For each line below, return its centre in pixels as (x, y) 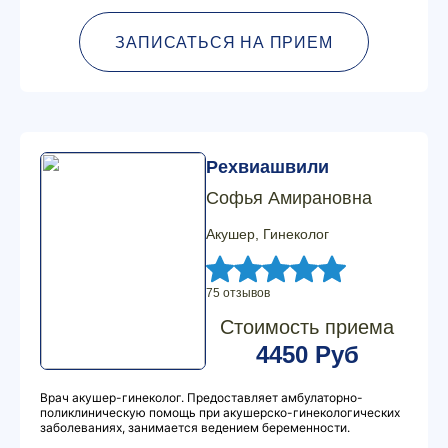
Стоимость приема (307, 327)
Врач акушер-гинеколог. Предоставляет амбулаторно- (201, 397)
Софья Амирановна (289, 198)
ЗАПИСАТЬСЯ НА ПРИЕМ (224, 42)
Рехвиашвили (267, 167)
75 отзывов (238, 293)
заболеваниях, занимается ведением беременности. (195, 427)
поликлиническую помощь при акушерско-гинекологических (220, 412)
